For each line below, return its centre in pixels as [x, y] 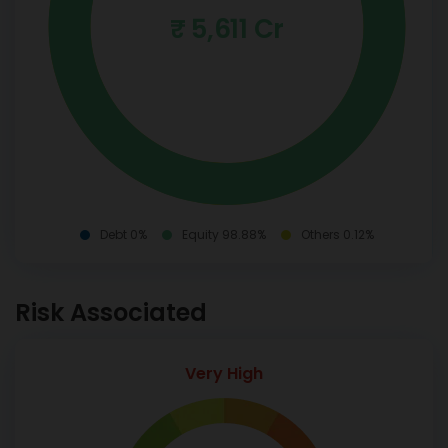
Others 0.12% [337, 234]
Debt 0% [123, 234]
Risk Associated [111, 312]
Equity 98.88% [224, 234]
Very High [224, 373]
